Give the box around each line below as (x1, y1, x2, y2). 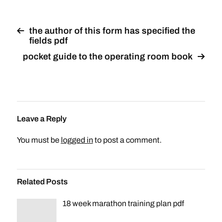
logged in (60, 136, 93, 145)
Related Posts (16, 177, 68, 186)
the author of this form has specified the (29, 26, 195, 36)
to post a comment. (93, 136, 162, 145)
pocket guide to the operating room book (23, 52, 193, 62)
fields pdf (29, 36, 68, 46)
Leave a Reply (16, 114, 66, 123)
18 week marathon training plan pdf (62, 199, 184, 208)
